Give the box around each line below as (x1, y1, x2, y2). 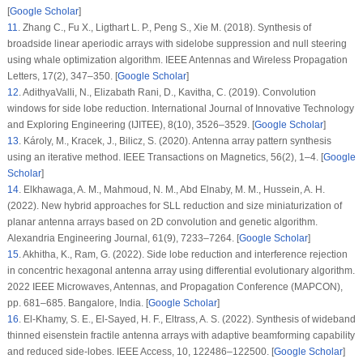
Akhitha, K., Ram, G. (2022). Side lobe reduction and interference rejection (20, 248, 348, 260)
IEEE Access (116, 345, 172, 357)
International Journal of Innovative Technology (151, 102, 354, 114)
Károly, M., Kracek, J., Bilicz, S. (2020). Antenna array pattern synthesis (20, 135, 331, 147)
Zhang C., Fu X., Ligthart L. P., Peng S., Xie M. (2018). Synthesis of (19, 21, 311, 33)
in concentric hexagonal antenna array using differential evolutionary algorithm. (6, 264, 355, 276)
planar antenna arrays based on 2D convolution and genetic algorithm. (6, 216, 318, 228)
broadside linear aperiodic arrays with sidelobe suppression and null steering (6, 37, 347, 49)
